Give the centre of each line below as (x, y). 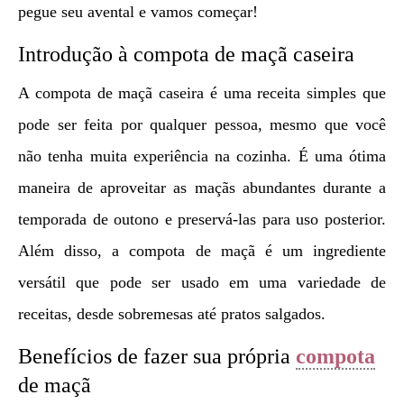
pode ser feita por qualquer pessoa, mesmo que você (202, 124)
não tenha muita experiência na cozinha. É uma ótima (202, 156)
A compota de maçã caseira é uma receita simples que (202, 92)
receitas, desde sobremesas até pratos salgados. (172, 313)
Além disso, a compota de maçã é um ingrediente (202, 250)
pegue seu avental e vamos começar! (138, 11)
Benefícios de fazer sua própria (157, 356)
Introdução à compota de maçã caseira (186, 54)
